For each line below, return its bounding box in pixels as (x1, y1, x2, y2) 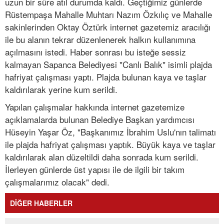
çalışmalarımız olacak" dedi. (5, 175, 109, 188)
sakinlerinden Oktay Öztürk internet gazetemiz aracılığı (5, 20, 210, 33)
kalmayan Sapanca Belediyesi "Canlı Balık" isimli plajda (5, 58, 212, 71)
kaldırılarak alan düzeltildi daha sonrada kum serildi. (5, 150, 198, 163)
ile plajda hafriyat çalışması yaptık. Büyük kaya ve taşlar (5, 138, 215, 151)
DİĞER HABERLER (10, 198, 72, 208)
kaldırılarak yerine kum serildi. (5, 83, 117, 96)
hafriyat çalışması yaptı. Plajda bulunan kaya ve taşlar (5, 70, 206, 83)
